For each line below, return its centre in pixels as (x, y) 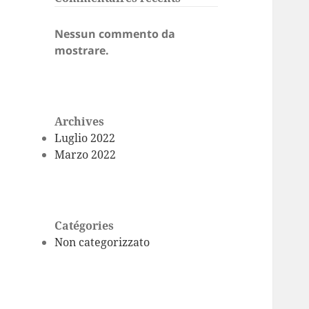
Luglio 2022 (85, 138)
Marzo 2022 (86, 155)
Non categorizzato (102, 242)
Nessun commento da (115, 34)
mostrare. (82, 51)
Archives (80, 122)
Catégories (84, 226)
